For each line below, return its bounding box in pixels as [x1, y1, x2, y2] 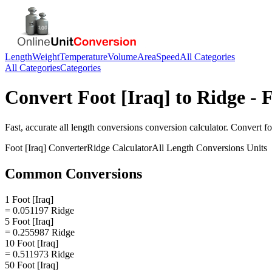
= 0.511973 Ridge [5, 248, 74, 259]
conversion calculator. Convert [143, 121, 264, 132]
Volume [107, 52, 137, 62]
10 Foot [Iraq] [5, 237, 58, 248]
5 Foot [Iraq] [5, 216, 53, 226]
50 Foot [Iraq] [5, 259, 58, 270]
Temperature [59, 52, 107, 62]
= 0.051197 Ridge [5, 205, 74, 216]
